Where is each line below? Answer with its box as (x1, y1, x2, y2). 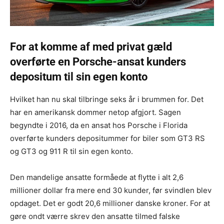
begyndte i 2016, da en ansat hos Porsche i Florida (10, 120, 187, 130)
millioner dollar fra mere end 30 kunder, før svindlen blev (10, 185, 211, 195)
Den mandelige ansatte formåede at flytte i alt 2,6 (10, 172, 183, 182)
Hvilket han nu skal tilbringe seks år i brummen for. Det (10, 94, 203, 104)
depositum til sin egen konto (10, 70, 147, 83)
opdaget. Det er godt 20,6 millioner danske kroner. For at (10, 198, 210, 208)
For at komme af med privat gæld (10, 40, 172, 53)
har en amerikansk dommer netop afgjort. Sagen (10, 107, 181, 117)
